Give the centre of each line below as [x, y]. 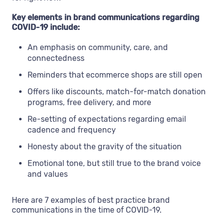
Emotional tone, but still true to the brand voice [114, 163]
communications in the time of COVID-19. [87, 210]
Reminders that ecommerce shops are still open [115, 75]
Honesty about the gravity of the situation [105, 146]
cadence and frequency [72, 130]
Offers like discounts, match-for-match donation [117, 91]
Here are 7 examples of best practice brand [91, 200]
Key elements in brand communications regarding [106, 17]
